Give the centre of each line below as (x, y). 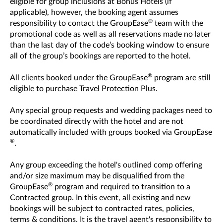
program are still (181, 78)
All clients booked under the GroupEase (79, 78)
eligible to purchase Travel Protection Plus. (84, 89)
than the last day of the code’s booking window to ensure (110, 45)
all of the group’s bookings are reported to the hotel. (100, 56)
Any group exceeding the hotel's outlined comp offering (106, 165)
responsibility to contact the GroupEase (79, 23)
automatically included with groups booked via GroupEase (111, 132)
